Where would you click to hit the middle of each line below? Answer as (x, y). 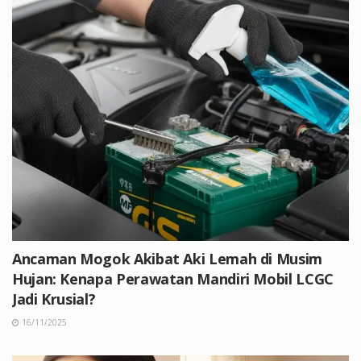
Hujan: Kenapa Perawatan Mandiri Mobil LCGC (173, 278)
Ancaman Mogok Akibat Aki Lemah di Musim (167, 258)
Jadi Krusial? (54, 299)
